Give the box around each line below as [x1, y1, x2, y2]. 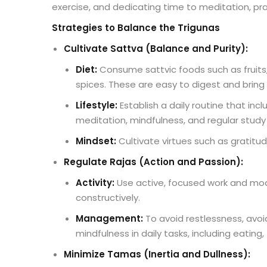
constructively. [76, 191, 140, 204]
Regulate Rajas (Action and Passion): [64, 156, 243, 169]
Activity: [76, 176, 114, 190]
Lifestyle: [76, 99, 117, 112]
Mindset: [76, 135, 116, 148]
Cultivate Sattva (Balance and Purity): [64, 42, 248, 55]
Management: [76, 212, 143, 225]
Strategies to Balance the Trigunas [52, 21, 220, 35]
